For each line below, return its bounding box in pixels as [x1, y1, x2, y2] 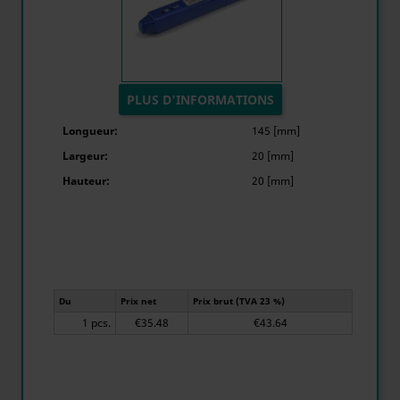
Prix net [121, 295, 156, 307]
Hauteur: [62, 173, 110, 188]
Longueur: [62, 123, 118, 138]
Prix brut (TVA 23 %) [193, 295, 285, 307]
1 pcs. [91, 315, 111, 330]
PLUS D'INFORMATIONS [126, 91, 274, 108]
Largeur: [62, 148, 108, 163]
